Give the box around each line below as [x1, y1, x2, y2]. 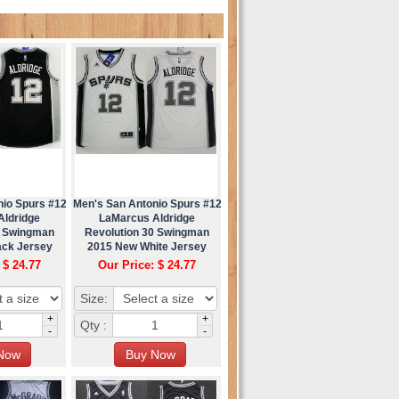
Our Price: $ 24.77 [98, 257, 196, 272]
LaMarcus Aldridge [99, 211, 195, 224]
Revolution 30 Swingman [85, 225, 209, 239]
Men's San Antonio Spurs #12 [72, 197, 222, 210]
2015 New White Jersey [87, 240, 207, 253]
